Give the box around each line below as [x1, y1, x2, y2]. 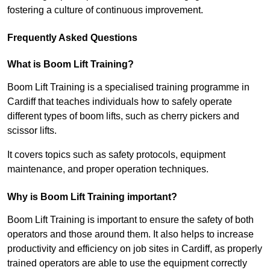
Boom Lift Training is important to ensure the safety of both [7, 215, 254, 225]
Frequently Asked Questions [7, 33, 137, 43]
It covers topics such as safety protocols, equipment [7, 149, 225, 160]
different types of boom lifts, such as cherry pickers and [7, 111, 239, 122]
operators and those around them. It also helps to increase [7, 229, 254, 240]
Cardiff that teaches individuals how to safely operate [7, 96, 232, 107]
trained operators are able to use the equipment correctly [7, 258, 247, 269]
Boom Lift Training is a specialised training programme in [7, 82, 250, 93]
